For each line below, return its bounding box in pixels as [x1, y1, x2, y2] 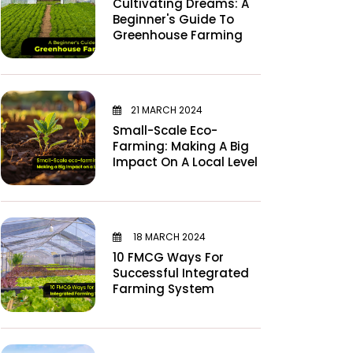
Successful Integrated [113, 264, 249, 281]
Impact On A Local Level [113, 153, 258, 170]
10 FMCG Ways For [113, 248, 224, 266]
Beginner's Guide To [113, 10, 234, 28]
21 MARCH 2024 [131, 102, 203, 117]
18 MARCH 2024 [131, 229, 206, 243]
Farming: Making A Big [113, 137, 249, 154]
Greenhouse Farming [113, 26, 243, 43]
